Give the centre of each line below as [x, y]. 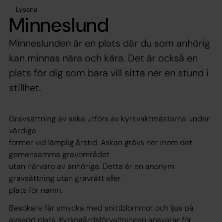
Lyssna [27, 9]
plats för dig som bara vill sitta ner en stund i [109, 73]
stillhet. [25, 87]
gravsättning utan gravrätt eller [65, 178]
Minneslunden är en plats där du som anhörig [110, 43]
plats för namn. [36, 190]
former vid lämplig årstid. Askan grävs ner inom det [101, 142]
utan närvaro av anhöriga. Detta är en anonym [92, 166]
